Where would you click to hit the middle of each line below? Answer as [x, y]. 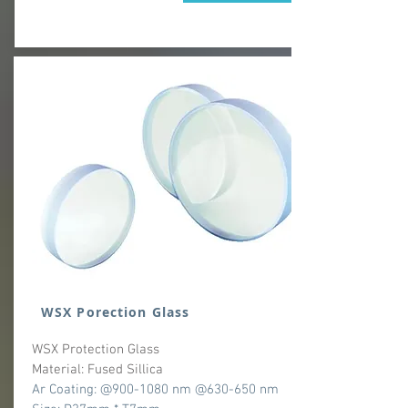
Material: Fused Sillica [97, 370]
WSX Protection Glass [96, 350]
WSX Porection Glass [116, 312]
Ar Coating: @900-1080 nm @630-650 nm [157, 390]
